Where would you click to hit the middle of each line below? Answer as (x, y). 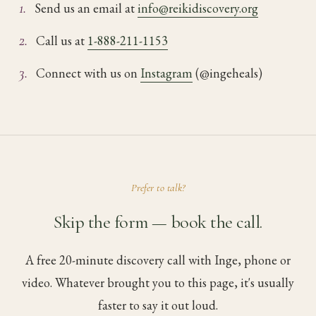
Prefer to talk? (158, 188)
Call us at (61, 41)
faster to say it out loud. (158, 305)
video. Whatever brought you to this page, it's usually (158, 282)
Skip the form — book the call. (158, 222)
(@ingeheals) (227, 73)
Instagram (166, 73)
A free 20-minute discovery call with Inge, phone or (158, 260)
